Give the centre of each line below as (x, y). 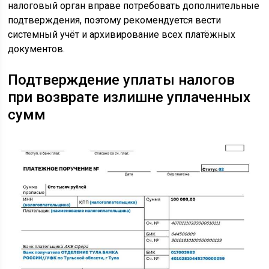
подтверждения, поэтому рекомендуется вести (115, 20)
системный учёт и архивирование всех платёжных (122, 35)
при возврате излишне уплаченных (129, 98)
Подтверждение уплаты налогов (122, 80)
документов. (37, 49)
